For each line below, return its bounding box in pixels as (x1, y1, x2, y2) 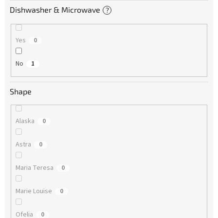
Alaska (15, 116, 35, 126)
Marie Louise (15, 186, 52, 196)
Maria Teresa (15, 163, 54, 173)
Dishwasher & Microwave (10, 5, 100, 15)
